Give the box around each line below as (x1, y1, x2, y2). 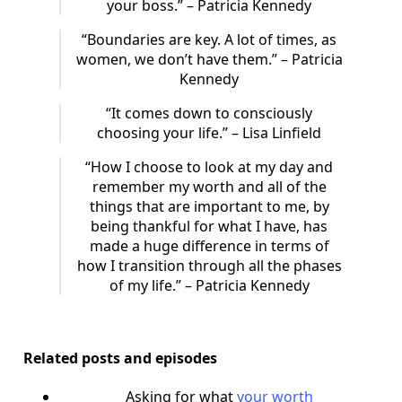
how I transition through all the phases (76, 255, 342, 275)
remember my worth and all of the (92, 176, 327, 197)
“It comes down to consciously (106, 102, 312, 123)
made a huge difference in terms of (89, 235, 329, 256)
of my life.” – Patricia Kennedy (109, 275, 310, 295)
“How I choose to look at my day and (85, 156, 333, 177)
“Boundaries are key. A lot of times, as (82, 29, 336, 49)
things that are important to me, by (89, 196, 329, 216)
